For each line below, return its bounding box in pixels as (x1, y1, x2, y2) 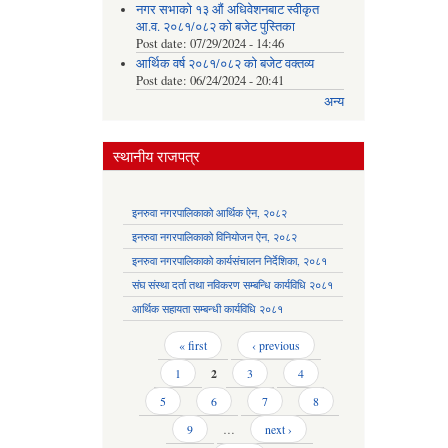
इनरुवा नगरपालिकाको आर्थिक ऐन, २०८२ (132, 205, 287, 221)
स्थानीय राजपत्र (113, 146, 200, 167)
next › (264, 421, 292, 438)
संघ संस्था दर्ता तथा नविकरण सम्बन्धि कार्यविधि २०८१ (132, 277, 333, 293)
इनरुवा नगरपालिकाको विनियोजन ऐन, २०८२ (132, 229, 297, 245)
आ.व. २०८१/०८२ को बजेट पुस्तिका (135, 17, 295, 35)
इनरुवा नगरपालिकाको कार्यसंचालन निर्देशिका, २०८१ (132, 253, 327, 269)
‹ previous (251, 337, 300, 354)
